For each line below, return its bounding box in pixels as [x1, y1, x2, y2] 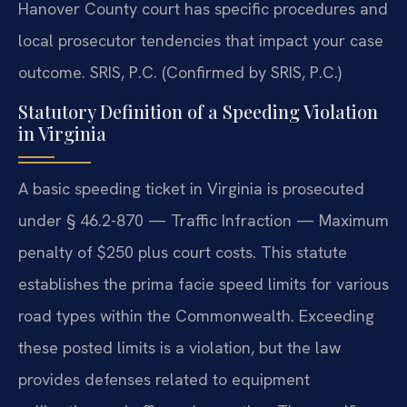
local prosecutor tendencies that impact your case [18, 29, 383, 51]
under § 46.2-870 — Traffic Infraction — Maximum [18, 209, 389, 231]
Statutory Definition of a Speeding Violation [18, 98, 378, 124]
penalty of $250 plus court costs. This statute [18, 241, 347, 263]
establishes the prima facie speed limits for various [18, 273, 389, 294]
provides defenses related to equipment [18, 368, 310, 390]
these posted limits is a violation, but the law [18, 336, 341, 358]
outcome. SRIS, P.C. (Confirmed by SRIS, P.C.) [18, 61, 342, 83]
